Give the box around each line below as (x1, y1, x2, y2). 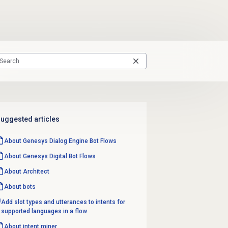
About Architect (4, 167, 49, 175)
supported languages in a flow (1, 207, 88, 215)
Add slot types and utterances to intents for (1, 198, 126, 206)
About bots (4, 183, 36, 190)
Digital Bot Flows (49, 152, 96, 160)
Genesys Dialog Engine (23, 137, 88, 145)
